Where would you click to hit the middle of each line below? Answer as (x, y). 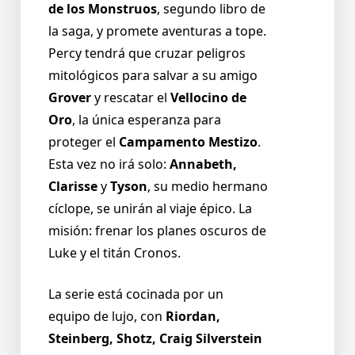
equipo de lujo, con (107, 317)
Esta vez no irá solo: (109, 164)
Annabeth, (203, 164)
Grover (70, 98)
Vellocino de (208, 98)
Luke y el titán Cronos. (115, 253)
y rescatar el (131, 98)
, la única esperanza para (147, 120)
